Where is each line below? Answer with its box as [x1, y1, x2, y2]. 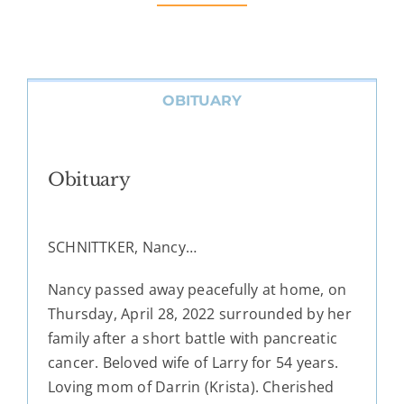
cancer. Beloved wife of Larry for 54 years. [47, 353, 339, 373]
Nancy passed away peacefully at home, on [47, 280, 347, 300]
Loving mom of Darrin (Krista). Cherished [47, 377, 335, 398]
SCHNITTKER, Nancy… [47, 237, 197, 258]
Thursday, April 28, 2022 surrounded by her [47, 304, 352, 325]
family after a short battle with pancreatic [47, 328, 338, 349]
